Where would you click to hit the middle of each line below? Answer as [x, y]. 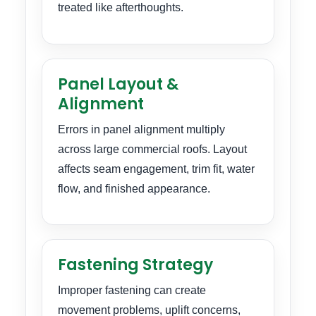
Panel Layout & [118, 84]
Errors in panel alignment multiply [141, 129]
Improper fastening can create [132, 290]
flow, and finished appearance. [134, 188]
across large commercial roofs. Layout [152, 149]
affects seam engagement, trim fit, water [156, 169]
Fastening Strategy [135, 265]
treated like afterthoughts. [121, 8]
